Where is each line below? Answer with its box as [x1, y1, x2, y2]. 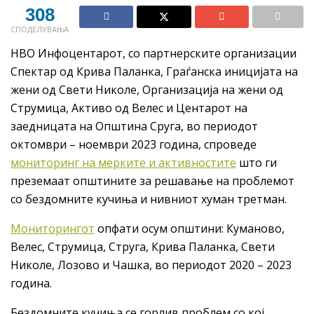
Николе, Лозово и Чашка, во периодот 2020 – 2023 [11, 257, 292, 273]
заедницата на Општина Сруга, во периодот [11, 118, 258, 135]
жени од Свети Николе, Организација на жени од [11, 82, 283, 98]
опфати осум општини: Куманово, [95, 221, 285, 237]
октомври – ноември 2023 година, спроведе [11, 137, 257, 153]
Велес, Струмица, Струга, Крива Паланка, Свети [11, 239, 275, 255]
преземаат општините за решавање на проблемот [11, 173, 294, 189]
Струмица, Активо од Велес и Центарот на [11, 100, 247, 116]
